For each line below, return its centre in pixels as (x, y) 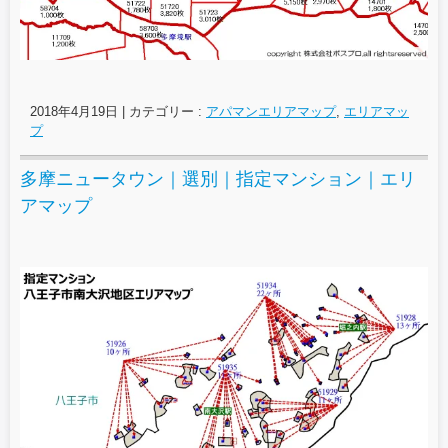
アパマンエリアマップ (271, 111)
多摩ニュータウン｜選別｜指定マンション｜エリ (218, 178)
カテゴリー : (167, 111)
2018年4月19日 (74, 111)
